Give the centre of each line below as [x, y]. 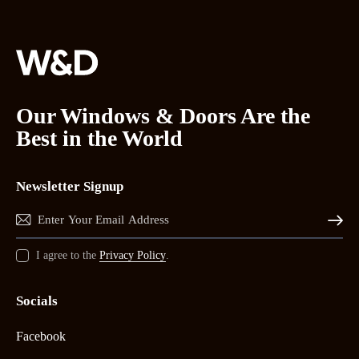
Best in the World [99, 138]
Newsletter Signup [70, 186]
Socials [37, 301]
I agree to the [68, 255]
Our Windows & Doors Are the [163, 116]
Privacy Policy [133, 255]
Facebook [41, 336]
